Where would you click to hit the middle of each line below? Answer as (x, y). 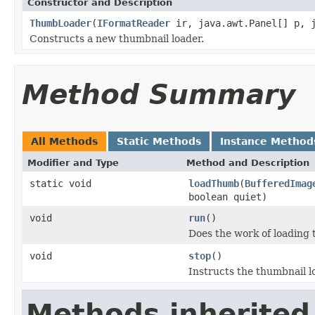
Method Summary (159, 94)
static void (60, 183)
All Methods (64, 141)
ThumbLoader (60, 23)
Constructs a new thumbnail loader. (117, 38)
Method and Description (248, 162)
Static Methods (159, 141)
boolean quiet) (228, 197)
